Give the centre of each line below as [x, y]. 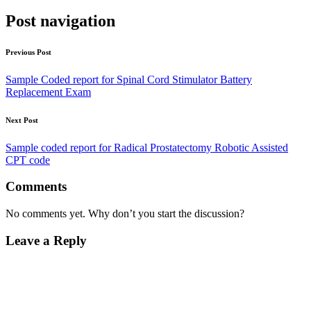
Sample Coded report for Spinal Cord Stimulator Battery [129, 79]
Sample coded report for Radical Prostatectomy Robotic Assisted [147, 147]
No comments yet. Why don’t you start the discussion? [125, 213]
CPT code [28, 160]
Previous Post [28, 52]
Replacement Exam [48, 92]
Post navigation [60, 20]
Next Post [22, 120]
